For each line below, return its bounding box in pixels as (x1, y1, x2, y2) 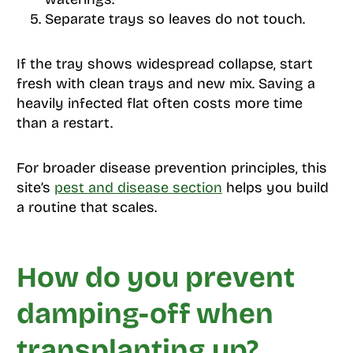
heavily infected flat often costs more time (16, 95, 303, 113)
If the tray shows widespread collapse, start (16, 55, 313, 73)
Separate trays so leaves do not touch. (44, 10, 305, 28)
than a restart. (16, 114, 113, 132)
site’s (16, 179, 54, 197)
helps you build (221, 179, 329, 197)
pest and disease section (54, 179, 222, 197)
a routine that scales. (16, 199, 157, 217)
